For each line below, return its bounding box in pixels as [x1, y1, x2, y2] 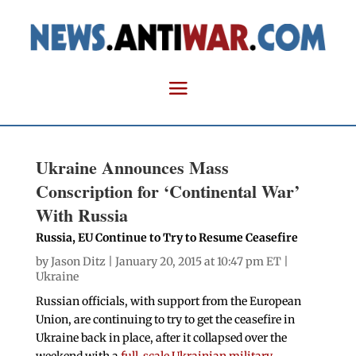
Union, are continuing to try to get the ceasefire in [35, 312, 295, 327]
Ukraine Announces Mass [35, 154, 229, 181]
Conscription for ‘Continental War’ [35, 178, 300, 205]
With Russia [35, 202, 128, 229]
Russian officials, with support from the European [35, 294, 301, 309]
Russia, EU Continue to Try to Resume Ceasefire [35, 230, 298, 246]
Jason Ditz [50, 254, 106, 269]
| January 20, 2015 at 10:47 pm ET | [105, 254, 288, 269]
